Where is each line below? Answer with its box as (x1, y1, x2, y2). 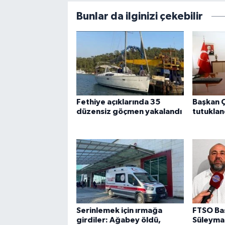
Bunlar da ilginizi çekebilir (76, 11, 203, 22)
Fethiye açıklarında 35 (76, 98, 160, 106)
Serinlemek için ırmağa (76, 206, 162, 214)
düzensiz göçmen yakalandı (76, 107, 182, 116)
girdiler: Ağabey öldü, (76, 215, 161, 224)
